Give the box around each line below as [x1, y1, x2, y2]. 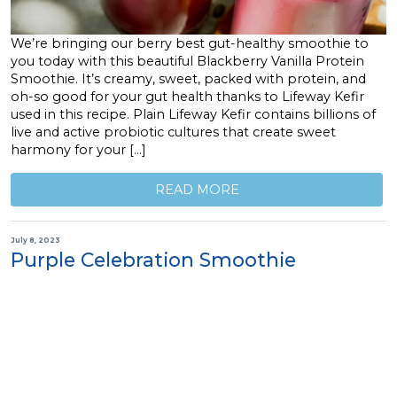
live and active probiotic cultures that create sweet [11, 124, 336, 141]
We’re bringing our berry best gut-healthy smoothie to [11, 35, 369, 52]
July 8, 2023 [11, 235, 60, 245]
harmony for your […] [11, 142, 146, 159]
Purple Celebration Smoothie [11, 248, 296, 272]
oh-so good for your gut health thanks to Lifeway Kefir [11, 89, 364, 105]
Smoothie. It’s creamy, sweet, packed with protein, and [11, 71, 366, 88]
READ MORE [154, 181, 239, 198]
